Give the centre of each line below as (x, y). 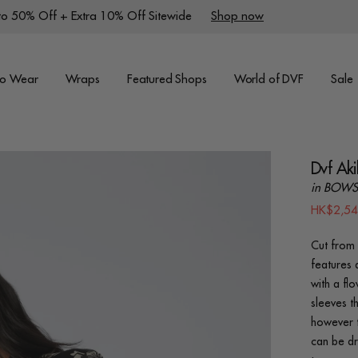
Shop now (237, 16)
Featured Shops (167, 80)
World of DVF (268, 80)
